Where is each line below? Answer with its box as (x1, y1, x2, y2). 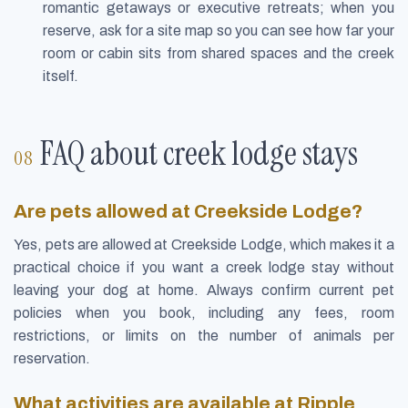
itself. (43, 67, 78, 84)
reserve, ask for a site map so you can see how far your (43, 22, 394, 38)
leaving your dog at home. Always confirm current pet (14, 282, 394, 299)
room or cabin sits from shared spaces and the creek (43, 45, 394, 61)
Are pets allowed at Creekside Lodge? (14, 201, 362, 222)
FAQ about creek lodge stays (40, 132, 359, 176)
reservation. (14, 351, 90, 367)
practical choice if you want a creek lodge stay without (14, 260, 394, 276)
